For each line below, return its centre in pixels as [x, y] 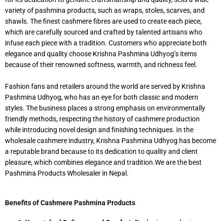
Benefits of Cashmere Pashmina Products [70, 203]
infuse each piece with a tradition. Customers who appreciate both [106, 43]
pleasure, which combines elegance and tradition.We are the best [103, 162]
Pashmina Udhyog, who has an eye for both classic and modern [102, 97]
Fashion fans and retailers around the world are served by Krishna [105, 86]
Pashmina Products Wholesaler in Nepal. [67, 173]
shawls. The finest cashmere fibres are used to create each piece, [103, 21]
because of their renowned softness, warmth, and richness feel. [101, 64]
